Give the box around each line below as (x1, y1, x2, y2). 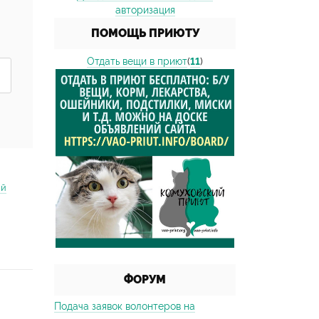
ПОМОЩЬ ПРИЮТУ (90, 26, 199, 40)
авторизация (115, 4, 175, 16)
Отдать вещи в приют (87, 56, 187, 67)
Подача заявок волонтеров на (54, 300, 195, 312)
